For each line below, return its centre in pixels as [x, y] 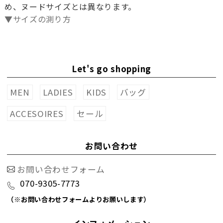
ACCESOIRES [37, 114]
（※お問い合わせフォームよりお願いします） [79, 199]
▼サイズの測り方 [38, 19]
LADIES [58, 92]
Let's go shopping [111, 69]
